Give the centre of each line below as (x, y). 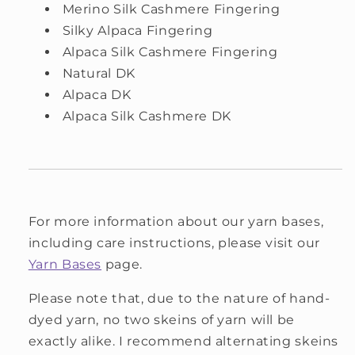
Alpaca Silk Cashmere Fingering (170, 52)
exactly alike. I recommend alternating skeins (183, 341)
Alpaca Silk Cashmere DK (147, 116)
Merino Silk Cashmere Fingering (171, 10)
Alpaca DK (97, 95)
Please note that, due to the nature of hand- (179, 298)
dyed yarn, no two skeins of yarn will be (161, 320)
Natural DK (99, 74)
